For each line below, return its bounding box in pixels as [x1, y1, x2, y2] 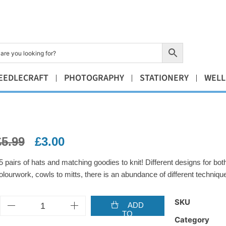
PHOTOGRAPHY [64, 72, 124, 85]
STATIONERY [139, 72, 189, 85]
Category [174, 215, 209, 225]
